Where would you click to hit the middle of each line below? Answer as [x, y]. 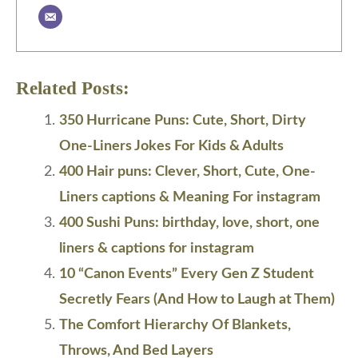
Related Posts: [73, 89]
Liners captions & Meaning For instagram [190, 198]
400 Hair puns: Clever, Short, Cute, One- [187, 172]
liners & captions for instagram [157, 249]
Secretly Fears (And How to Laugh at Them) [197, 300]
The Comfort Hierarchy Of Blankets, [175, 326]
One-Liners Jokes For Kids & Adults [171, 147]
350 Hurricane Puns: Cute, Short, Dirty [183, 121]
